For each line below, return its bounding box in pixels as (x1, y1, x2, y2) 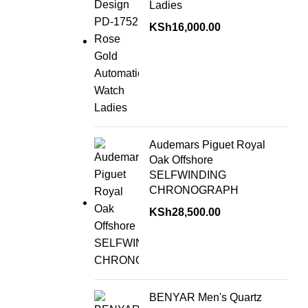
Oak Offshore (148, 154, 213, 166)
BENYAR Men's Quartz (148, 291, 262, 303)
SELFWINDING (148, 169, 226, 181)
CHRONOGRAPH (148, 184, 239, 196)
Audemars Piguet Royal (148, 139, 265, 151)
